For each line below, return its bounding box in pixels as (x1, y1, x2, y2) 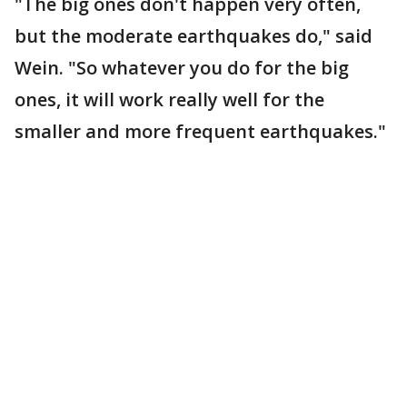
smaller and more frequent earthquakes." (15, 119, 386, 144)
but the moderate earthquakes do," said (15, 24, 372, 48)
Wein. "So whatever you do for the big (15, 55, 349, 80)
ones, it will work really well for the (15, 87, 324, 112)
